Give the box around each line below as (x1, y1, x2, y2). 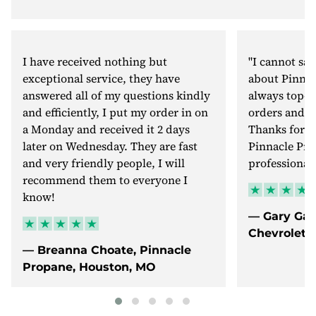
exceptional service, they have (23, 71, 180, 87)
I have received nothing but (23, 54, 167, 70)
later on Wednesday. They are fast (23, 138, 197, 154)
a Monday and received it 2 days (23, 121, 190, 138)
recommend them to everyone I (23, 172, 188, 188)
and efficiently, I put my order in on (23, 104, 208, 121)
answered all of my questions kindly (23, 87, 210, 104)
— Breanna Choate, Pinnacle (23, 243, 191, 257)
